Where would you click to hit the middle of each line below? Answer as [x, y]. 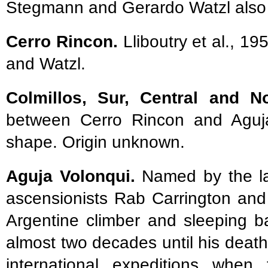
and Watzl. [46, 63]
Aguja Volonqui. [71, 176]
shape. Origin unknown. [95, 142]
